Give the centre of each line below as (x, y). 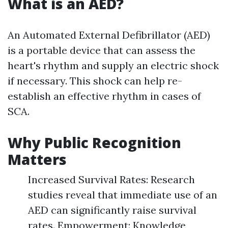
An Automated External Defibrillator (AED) (109, 35)
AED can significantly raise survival (112, 210)
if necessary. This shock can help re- (95, 81)
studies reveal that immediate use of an (123, 195)
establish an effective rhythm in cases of (104, 96)
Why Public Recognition (94, 142)
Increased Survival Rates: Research (111, 179)
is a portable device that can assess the (102, 50)
